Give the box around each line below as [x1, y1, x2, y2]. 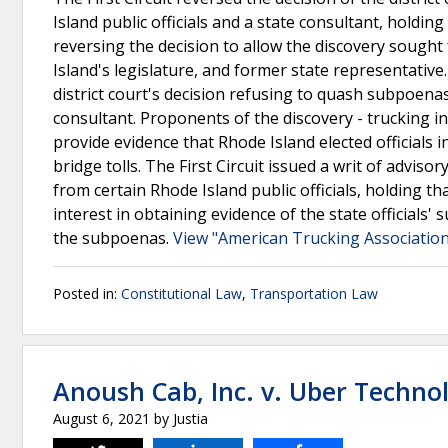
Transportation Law [250, 284, 378, 303]
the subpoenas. [53, 227, 173, 249]
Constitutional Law [121, 284, 242, 303]
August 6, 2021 [53, 409, 150, 428]
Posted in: [53, 284, 121, 303]
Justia [173, 409, 208, 428]
